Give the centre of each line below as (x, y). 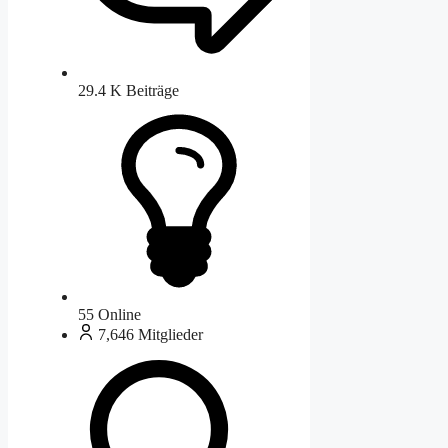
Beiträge (152, 90)
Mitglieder (170, 335)
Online (119, 315)
